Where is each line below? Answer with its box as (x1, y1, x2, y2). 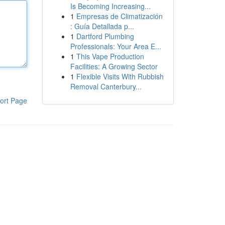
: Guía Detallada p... (70, 21, 134, 31)
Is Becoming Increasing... (70, 1, 151, 11)
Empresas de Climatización (76, 11, 163, 21)
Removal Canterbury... (70, 81, 142, 91)
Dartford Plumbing (76, 31, 134, 41)
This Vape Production (76, 51, 144, 61)
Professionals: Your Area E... (70, 41, 161, 51)
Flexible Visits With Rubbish (76, 71, 164, 81)
